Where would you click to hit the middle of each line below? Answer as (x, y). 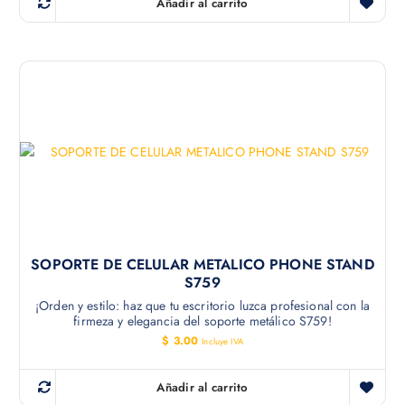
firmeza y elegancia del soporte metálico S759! (202, 321)
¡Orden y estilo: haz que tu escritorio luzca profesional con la (202, 306)
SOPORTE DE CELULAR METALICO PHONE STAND (202, 265)
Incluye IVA (222, 342)
